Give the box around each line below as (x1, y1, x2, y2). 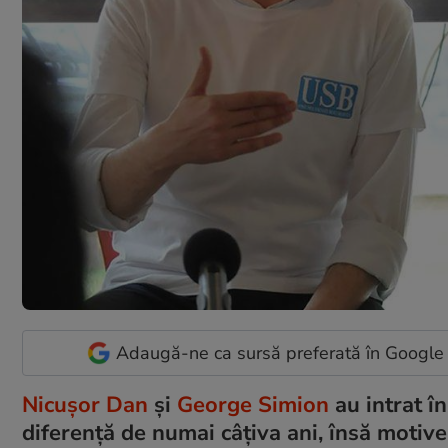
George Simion (177, 390, 329, 420)
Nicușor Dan (22, 390, 148, 420)
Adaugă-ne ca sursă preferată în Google (116, 341, 445, 365)
